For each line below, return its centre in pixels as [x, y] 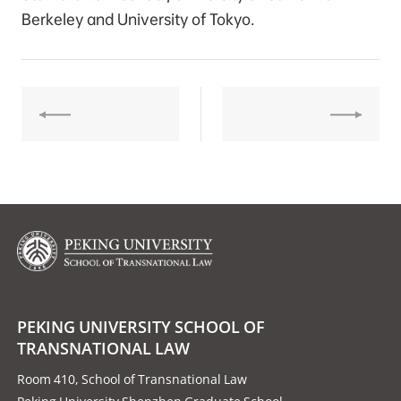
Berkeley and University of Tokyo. [138, 19]
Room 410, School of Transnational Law [132, 379]
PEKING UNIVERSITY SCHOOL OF [141, 327]
